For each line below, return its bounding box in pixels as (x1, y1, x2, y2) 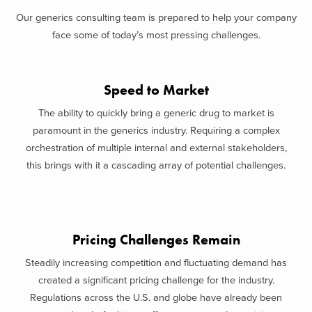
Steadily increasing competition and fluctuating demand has (25, 257, 287, 270)
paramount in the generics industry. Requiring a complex (32, 125, 280, 136)
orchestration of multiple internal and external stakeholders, (25, 142, 287, 154)
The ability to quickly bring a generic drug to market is (38, 107, 274, 119)
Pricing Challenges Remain (72, 231, 240, 249)
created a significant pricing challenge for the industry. (38, 274, 274, 287)
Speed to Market (103, 81, 209, 99)
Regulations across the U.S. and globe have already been (30, 292, 282, 304)
